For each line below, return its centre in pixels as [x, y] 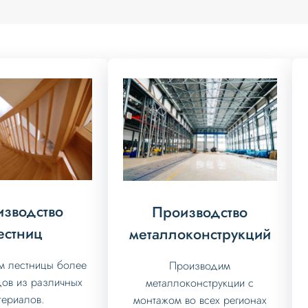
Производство [200, 212]
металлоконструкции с [200, 283]
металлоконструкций [200, 234]
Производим [200, 265]
